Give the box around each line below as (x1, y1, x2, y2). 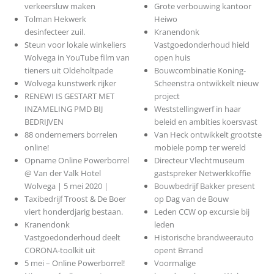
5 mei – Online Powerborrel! (24, 257, 125, 269)
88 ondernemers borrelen (24, 129, 117, 141)
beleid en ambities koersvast (154, 116, 258, 128)
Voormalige (154, 257, 196, 269)
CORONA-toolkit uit (24, 245, 95, 256)
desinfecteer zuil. (24, 26, 85, 38)
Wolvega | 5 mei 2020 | (24, 180, 108, 192)
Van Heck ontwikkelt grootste (154, 129, 262, 141)
